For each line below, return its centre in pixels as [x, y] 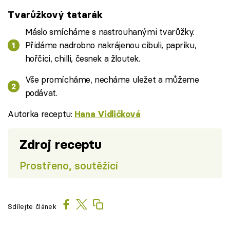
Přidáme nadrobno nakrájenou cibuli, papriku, [111, 45]
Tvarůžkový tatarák [55, 14]
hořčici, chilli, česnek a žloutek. [82, 59]
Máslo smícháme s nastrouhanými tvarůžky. [109, 32]
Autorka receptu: [41, 114]
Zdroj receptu [60, 144]
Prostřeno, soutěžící [69, 165]
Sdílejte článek [32, 206]
